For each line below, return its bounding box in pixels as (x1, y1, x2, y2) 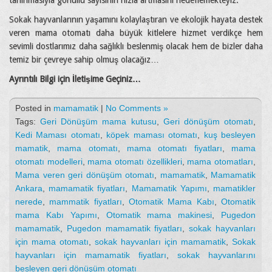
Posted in (15, 103, 53, 114)
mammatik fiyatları (49, 197, 122, 207)
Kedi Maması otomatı (15, 130, 100, 140)
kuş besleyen (203, 130, 256, 140)
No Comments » (106, 103, 168, 114)
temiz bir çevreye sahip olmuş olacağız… (9, 55, 159, 65)
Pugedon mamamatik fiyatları (66, 223, 183, 234)
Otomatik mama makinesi (106, 210, 212, 220)
